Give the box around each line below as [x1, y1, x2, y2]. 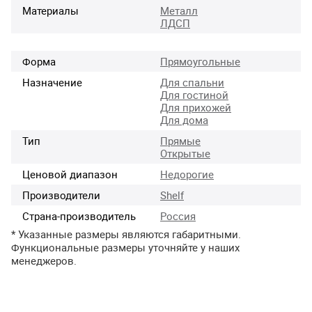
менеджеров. [11, 253, 77, 267]
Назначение [22, 75, 82, 89]
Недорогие [160, 167, 214, 181]
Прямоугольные [160, 54, 240, 68]
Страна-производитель [22, 209, 136, 223]
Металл [160, 3, 198, 17]
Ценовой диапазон [22, 167, 118, 181]
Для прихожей [160, 100, 231, 114]
